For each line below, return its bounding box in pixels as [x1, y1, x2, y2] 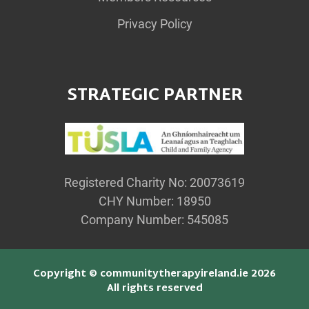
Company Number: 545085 [81, 212, 228, 228]
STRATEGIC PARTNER [66, 80, 243, 111]
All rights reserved [106, 280, 203, 298]
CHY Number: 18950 [98, 194, 211, 209]
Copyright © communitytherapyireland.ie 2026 [33, 266, 276, 283]
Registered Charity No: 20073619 [64, 175, 245, 190]
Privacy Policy [117, 16, 192, 31]
